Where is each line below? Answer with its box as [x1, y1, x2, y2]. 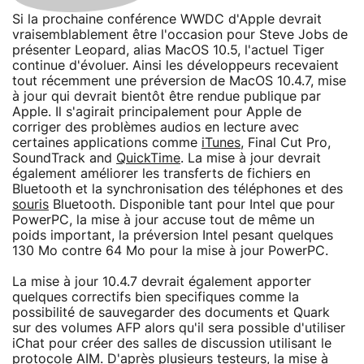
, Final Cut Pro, [240, 136, 331, 149]
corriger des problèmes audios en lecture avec [12, 120, 299, 134]
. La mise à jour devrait [180, 151, 321, 165]
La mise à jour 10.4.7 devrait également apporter [12, 275, 311, 288]
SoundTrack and [12, 151, 116, 165]
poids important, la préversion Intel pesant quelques [12, 228, 333, 242]
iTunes [201, 136, 240, 149]
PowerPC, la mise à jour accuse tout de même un [12, 213, 314, 227]
